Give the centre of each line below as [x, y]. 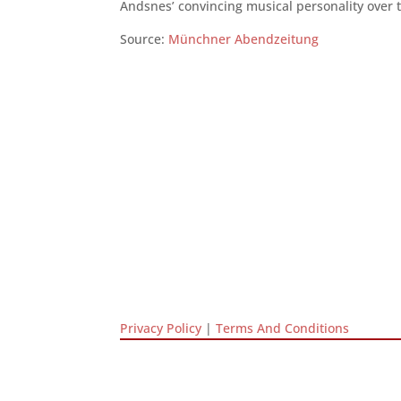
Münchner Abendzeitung [244, 39]
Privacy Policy [161, 328]
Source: [145, 39]
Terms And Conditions [283, 328]
